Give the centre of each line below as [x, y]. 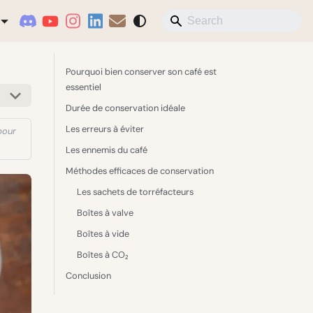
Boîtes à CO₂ [102, 255]
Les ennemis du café [107, 150]
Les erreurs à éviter [105, 129]
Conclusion [88, 276]
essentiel [83, 87]
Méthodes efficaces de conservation [140, 171]
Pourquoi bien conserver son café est [141, 72]
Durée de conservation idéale [125, 108]
